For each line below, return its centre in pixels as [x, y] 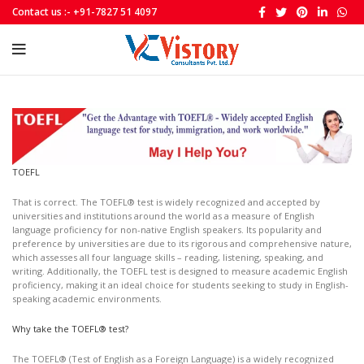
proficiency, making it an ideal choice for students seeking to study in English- [180, 284]
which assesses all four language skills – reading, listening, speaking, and [168, 257]
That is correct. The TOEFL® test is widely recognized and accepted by [166, 201]
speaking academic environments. [87, 298]
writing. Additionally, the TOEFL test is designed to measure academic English [180, 271]
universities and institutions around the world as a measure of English [163, 215]
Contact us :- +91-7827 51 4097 [84, 12]
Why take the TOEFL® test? [70, 328]
